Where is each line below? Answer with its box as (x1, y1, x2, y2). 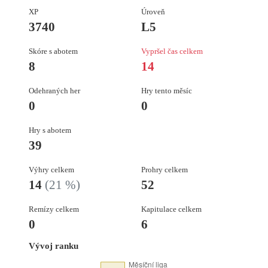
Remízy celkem (29, 205, 79, 214)
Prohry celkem (141, 165, 188, 175)
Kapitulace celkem (141, 205, 202, 214)
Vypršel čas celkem (141, 47, 203, 56)
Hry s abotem (29, 126, 71, 135)
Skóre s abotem (29, 47, 78, 56)
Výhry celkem (29, 165, 74, 175)
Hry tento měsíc (141, 86, 192, 96)
